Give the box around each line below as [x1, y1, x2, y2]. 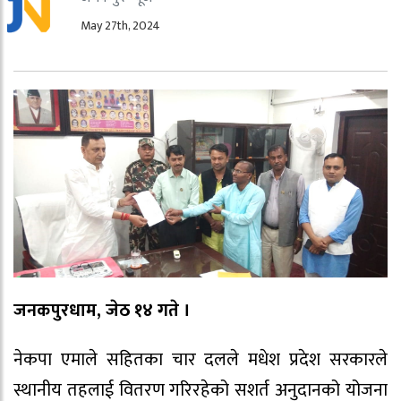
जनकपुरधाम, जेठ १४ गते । [13, 294, 191, 326]
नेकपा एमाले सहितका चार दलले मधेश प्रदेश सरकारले [13, 344, 388, 375]
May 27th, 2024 [80, 15, 160, 36]
